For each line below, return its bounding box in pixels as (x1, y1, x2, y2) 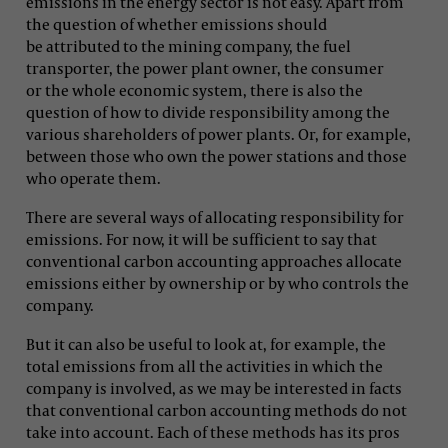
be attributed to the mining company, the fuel (26, 35, 351, 56)
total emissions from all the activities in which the (26, 356, 383, 377)
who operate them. (26, 167, 161, 188)
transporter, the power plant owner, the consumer (26, 57, 384, 78)
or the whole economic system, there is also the (26, 79, 363, 100)
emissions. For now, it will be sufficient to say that (26, 228, 377, 249)
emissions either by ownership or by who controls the (26, 272, 409, 293)
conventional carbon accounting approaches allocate (26, 250, 402, 271)
